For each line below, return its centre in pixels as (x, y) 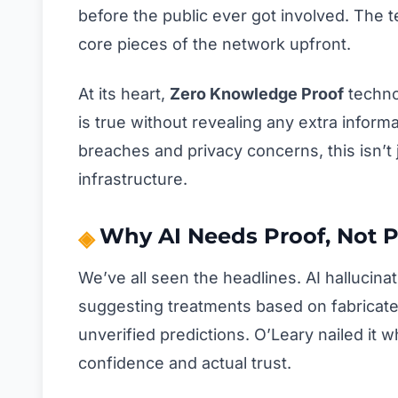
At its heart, (124, 94)
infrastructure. (133, 179)
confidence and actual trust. (185, 363)
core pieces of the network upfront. (215, 44)
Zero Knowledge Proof (257, 94)
